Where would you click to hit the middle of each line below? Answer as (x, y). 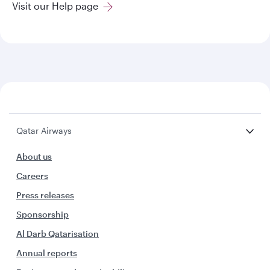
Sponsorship (42, 214)
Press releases (45, 195)
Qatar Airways (44, 130)
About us (34, 156)
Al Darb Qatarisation (58, 233)
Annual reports (47, 253)
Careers (32, 175)
